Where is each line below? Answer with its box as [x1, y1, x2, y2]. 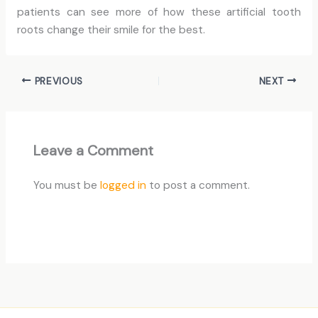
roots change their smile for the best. [16, 22, 205, 37]
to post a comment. [146, 178, 251, 193]
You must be [33, 178, 101, 193]
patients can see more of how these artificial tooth [16, 4, 302, 19]
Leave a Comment [33, 141, 154, 160]
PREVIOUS [31, 75, 84, 87]
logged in [100, 178, 147, 193]
